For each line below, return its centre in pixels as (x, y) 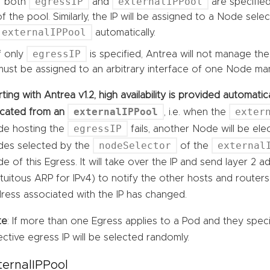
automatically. (124, 32)
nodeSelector (135, 145)
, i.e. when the (197, 112)
